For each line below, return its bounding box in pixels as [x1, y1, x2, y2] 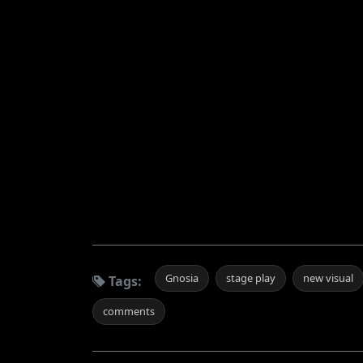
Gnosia [165, 270, 199, 285]
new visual [303, 270, 353, 285]
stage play [226, 270, 275, 285]
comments [103, 303, 155, 318]
